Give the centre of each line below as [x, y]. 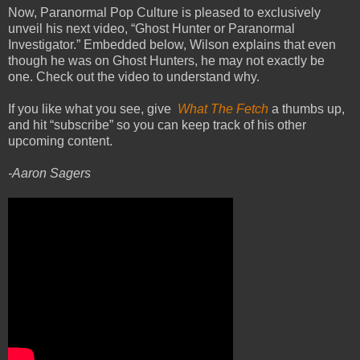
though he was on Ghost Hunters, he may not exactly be [166, 60]
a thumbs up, [307, 108]
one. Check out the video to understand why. [134, 76]
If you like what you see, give [93, 108]
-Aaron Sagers [49, 173]
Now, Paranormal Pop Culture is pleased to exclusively [164, 12]
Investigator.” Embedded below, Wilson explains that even [172, 44]
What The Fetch [223, 108]
